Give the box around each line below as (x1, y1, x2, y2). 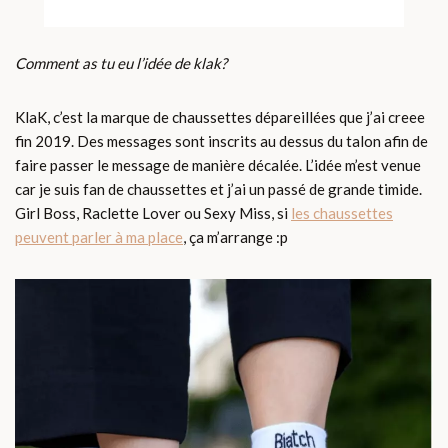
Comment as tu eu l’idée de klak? (15, 54, 227, 73)
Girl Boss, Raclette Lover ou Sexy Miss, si (15, 204, 291, 223)
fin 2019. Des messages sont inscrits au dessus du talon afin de (15, 132, 428, 151)
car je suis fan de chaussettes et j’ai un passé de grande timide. (15, 180, 422, 199)
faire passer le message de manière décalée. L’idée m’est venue (15, 156, 421, 175)
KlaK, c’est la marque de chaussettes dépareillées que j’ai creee (15, 108, 425, 127)
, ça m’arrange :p (183, 228, 288, 247)
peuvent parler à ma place (15, 228, 183, 247)
